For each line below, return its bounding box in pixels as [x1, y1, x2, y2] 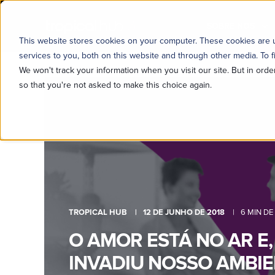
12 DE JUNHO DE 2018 [143, 207, 225, 217]
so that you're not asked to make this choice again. [18, 79, 212, 90]
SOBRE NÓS [207, 20, 255, 31]
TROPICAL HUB [69, 207, 127, 217]
